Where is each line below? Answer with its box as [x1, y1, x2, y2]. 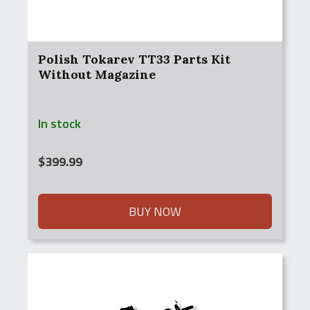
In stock [38, 114, 81, 133]
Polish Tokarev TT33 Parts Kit [38, 51, 230, 67]
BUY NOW [129, 202, 181, 221]
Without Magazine [38, 66, 156, 82]
